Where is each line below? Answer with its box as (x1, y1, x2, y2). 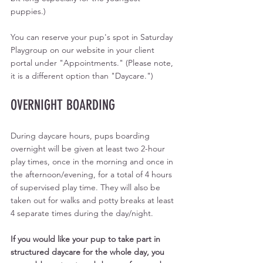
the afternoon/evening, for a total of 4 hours (11, 168, 174, 180)
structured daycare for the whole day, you (11, 246, 167, 257)
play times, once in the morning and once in (11, 156, 176, 167)
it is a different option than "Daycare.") (11, 70, 153, 81)
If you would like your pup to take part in (11, 233, 163, 244)
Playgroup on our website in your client (11, 44, 157, 55)
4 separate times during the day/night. (11, 207, 156, 218)
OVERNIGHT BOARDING (11, 96, 115, 113)
